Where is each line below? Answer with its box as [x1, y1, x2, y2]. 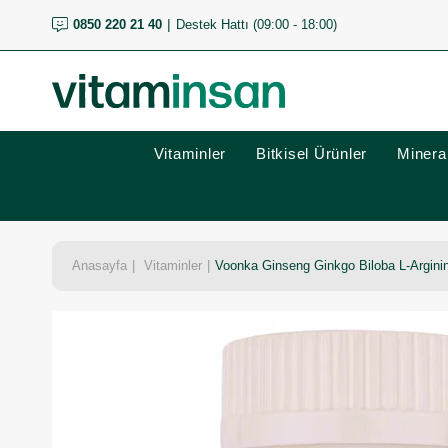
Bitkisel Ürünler [256, 145, 367, 162]
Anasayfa [72, 258, 127, 273]
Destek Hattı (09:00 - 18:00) [175, 17, 337, 32]
